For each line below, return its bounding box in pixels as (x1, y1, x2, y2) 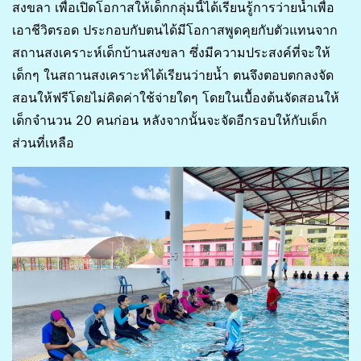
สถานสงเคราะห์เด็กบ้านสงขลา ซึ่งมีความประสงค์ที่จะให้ (12, 44, 330, 60)
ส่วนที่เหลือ (12, 134, 74, 151)
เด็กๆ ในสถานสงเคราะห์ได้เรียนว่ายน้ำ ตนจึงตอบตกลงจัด (12, 66, 334, 83)
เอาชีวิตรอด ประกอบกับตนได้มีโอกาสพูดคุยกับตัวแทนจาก (12, 21, 338, 38)
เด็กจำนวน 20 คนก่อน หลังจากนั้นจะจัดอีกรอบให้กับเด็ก (12, 111, 327, 128)
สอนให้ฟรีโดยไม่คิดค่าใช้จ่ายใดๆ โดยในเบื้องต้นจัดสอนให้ (12, 89, 339, 106)
